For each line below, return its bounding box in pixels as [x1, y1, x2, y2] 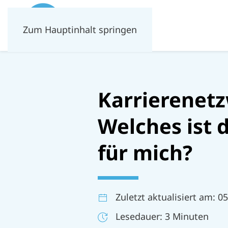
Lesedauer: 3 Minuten [116, 210, 209, 222]
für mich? [98, 138, 192, 166]
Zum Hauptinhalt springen [23, 23, 137, 36]
